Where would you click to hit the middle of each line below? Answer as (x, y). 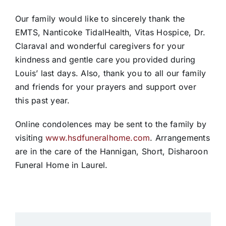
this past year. (42, 101)
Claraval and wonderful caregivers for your (100, 46)
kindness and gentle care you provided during (105, 60)
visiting (30, 138)
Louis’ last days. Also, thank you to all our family (110, 73)
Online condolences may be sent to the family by (111, 124)
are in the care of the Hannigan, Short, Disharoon (111, 152)
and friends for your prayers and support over (105, 87)
